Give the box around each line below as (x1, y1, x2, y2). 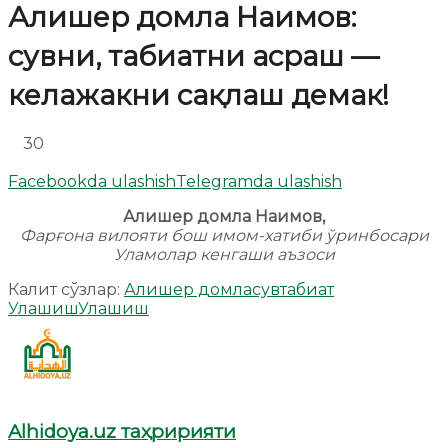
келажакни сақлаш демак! (8, 77, 389, 112)
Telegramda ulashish (176, 171, 342, 191)
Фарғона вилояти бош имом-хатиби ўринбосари (19, 225, 429, 245)
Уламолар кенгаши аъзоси (113, 244, 335, 264)
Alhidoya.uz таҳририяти (8, 420, 236, 444)
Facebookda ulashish (8, 171, 176, 191)
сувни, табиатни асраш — (8, 38, 379, 73)
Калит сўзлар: (8, 279, 120, 299)
